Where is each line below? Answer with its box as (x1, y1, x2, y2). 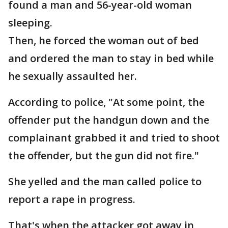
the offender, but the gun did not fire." (8, 149, 199, 162)
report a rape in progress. (8, 192, 135, 206)
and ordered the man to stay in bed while (8, 51, 214, 65)
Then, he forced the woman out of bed (8, 34, 199, 47)
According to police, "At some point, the (8, 95, 205, 109)
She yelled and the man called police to (8, 175, 202, 188)
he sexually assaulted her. (8, 69, 137, 83)
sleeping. (8, 16, 52, 30)
